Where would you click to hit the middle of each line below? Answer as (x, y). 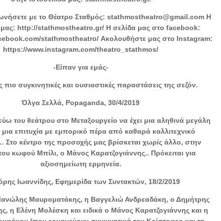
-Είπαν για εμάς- (81, 67)
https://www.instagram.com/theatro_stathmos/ (81, 49)
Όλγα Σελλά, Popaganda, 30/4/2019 (81, 102)
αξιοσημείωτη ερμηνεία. (81, 164)
